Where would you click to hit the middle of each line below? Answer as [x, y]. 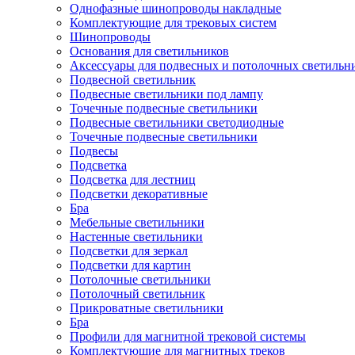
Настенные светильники [136, 237]
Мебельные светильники [137, 222]
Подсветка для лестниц [133, 179]
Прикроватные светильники [147, 308]
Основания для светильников [149, 51]
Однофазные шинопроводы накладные [176, 8]
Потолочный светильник [137, 294]
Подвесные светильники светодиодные [177, 122]
